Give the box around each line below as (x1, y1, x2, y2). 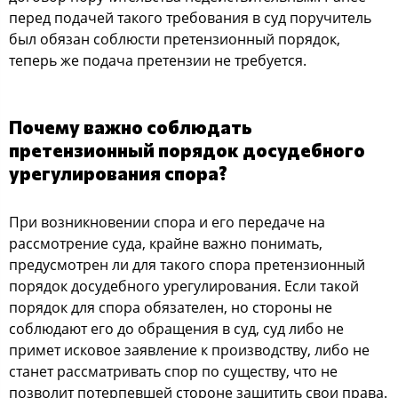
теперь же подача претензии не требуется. (9, 50, 306, 70)
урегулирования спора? (9, 161, 227, 184)
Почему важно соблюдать (9, 115, 252, 138)
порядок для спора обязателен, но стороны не (9, 297, 332, 317)
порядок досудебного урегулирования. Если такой (9, 275, 359, 296)
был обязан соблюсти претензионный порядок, (9, 28, 340, 49)
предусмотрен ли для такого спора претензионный (9, 254, 365, 275)
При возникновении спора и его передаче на (9, 211, 325, 232)
